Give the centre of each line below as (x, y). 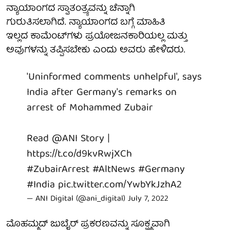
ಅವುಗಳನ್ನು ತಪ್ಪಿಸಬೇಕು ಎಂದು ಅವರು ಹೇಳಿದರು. (96, 50)
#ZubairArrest (58, 169)
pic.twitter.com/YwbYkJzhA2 (120, 185)
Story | (94, 139)
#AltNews (114, 169)
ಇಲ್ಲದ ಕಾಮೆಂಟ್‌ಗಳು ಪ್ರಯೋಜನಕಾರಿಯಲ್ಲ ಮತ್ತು (97, 36)
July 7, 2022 (148, 199)
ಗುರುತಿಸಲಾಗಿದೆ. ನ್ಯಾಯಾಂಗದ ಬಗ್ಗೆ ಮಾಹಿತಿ (86, 23)
